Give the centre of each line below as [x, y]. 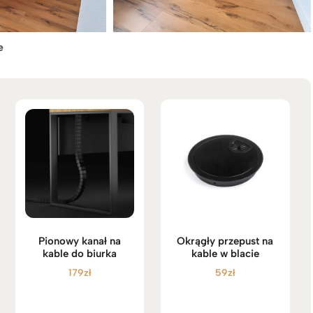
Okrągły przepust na [225, 241]
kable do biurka [80, 254]
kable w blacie [225, 254]
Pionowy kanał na [80, 241]
